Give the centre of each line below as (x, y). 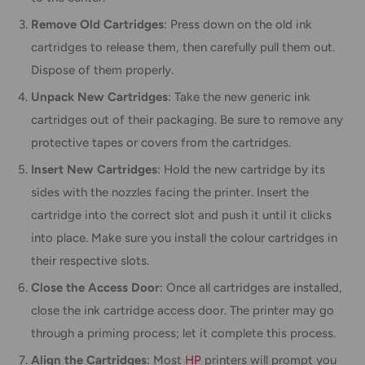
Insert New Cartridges (94, 169)
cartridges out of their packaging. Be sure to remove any (187, 119)
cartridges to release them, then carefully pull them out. (183, 47)
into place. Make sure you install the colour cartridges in (184, 237)
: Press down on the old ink (238, 24)
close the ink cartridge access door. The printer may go (182, 310)
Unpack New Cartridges (99, 97)
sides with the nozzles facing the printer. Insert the (170, 192)
